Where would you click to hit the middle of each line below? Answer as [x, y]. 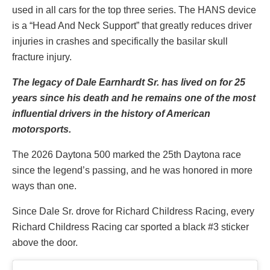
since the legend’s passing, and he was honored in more [132, 170]
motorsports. [43, 129]
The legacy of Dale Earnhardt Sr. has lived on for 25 [129, 82]
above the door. [45, 242]
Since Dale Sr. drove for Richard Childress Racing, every [133, 211]
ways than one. [44, 186]
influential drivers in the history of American [111, 113]
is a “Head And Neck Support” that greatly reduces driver [132, 25]
